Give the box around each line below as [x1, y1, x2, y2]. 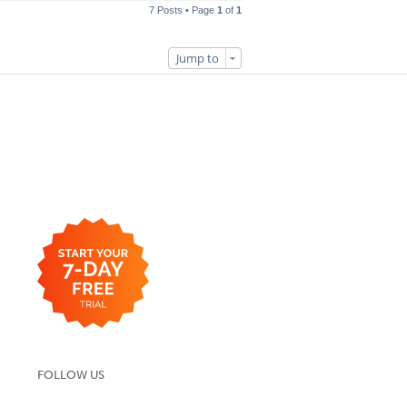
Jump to [176, 50, 219, 67]
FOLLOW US [37, 368, 104, 382]
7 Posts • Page [149, 4, 217, 15]
